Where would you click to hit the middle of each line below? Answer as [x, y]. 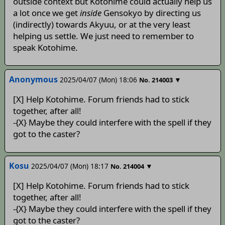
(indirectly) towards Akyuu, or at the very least [101, 24]
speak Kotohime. [45, 47]
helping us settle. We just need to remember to [103, 36]
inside [90, 13]
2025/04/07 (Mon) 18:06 [98, 79]
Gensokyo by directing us [151, 13]
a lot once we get [46, 13]
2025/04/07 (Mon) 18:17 [70, 166]
